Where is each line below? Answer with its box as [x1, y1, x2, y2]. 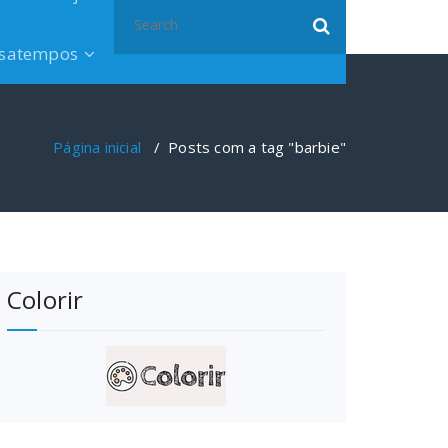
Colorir [7, 283, 84, 316]
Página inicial [53, 137, 141, 157]
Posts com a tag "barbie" [168, 137, 346, 157]
